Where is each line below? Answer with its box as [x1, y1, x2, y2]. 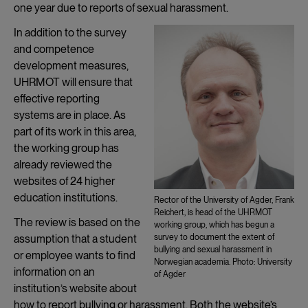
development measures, [14, 58, 129, 72]
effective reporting [14, 91, 100, 105]
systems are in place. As [14, 108, 126, 122]
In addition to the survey [14, 25, 126, 39]
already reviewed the [14, 157, 112, 171]
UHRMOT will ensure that [14, 75, 133, 89]
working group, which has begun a [154, 220, 274, 230]
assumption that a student [14, 232, 137, 245]
